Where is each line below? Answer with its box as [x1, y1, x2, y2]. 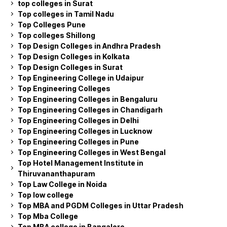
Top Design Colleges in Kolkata [18, 52, 130, 61]
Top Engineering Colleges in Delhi [18, 116, 139, 125]
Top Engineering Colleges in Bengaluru [18, 94, 158, 103]
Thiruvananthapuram [18, 169, 95, 178]
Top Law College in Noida [18, 179, 107, 188]
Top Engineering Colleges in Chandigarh [18, 105, 163, 114]
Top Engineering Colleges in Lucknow [18, 126, 152, 135]
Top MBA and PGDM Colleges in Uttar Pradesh [18, 201, 183, 210]
